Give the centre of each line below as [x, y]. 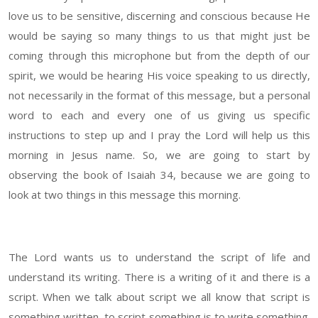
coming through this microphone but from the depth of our [159, 56]
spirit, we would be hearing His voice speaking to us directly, [159, 76]
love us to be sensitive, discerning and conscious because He [159, 16]
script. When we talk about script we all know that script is [159, 297]
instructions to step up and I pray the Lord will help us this [159, 135]
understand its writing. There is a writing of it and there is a [159, 277]
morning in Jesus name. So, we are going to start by [159, 155]
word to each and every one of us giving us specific [159, 115]
